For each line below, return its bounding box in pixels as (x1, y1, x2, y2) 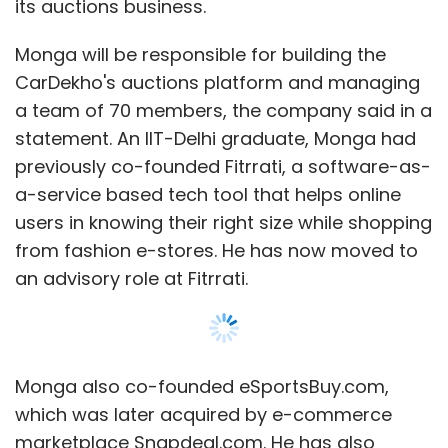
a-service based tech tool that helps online (15, 181, 401, 207)
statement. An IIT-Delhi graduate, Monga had (15, 125, 416, 151)
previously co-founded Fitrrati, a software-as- (15, 153, 431, 179)
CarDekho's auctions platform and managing (15, 69, 420, 95)
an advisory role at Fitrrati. (15, 265, 248, 291)
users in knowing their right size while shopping (15, 209, 432, 235)
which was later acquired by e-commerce (15, 401, 392, 427)
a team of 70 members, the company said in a (15, 97, 432, 123)
